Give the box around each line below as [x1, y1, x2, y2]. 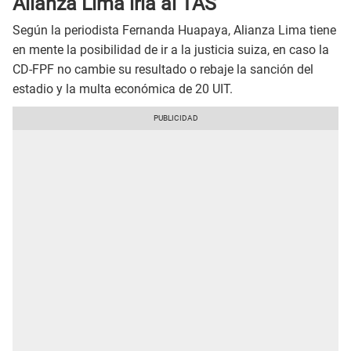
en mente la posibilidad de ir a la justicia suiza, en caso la [13, 42, 329, 58]
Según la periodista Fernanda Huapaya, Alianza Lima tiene [13, 23, 336, 38]
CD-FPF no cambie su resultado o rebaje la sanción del [13, 62, 313, 78]
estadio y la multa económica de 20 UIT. [13, 81, 233, 97]
